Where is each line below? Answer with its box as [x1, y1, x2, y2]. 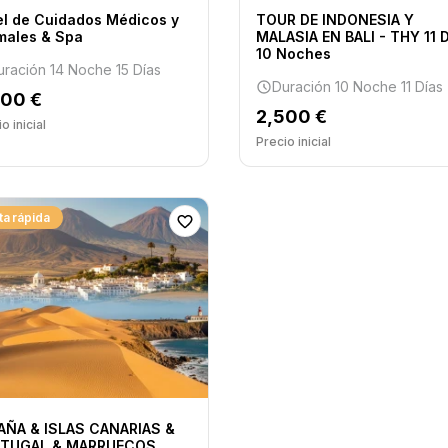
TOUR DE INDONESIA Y [255, 11, 414, 28]
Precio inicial [255, 134, 331, 149]
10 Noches [255, 45, 331, 62]
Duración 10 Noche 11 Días [271, 78, 443, 95]
